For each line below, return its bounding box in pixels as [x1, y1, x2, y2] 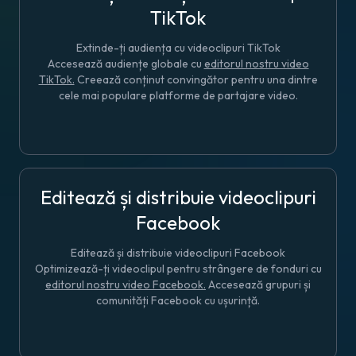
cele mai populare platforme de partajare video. [58, 87, 298, 103]
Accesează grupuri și [206, 277, 311, 292]
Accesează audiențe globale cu [47, 56, 204, 71]
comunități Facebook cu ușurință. [96, 292, 260, 308]
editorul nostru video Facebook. [45, 277, 206, 292]
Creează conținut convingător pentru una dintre [74, 72, 318, 87]
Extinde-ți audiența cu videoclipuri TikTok [75, 40, 281, 55]
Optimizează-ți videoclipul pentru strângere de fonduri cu [34, 261, 322, 276]
